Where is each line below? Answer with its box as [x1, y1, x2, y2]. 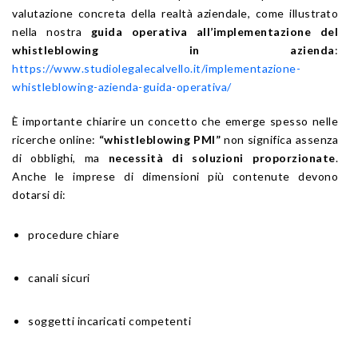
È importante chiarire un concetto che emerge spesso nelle [12, 114, 338, 129]
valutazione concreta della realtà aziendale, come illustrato [12, 6, 338, 21]
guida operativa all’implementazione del [90, 25, 338, 39]
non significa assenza [221, 133, 339, 147]
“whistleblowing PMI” [98, 133, 221, 147]
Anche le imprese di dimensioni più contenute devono [12, 169, 338, 184]
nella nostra [12, 25, 91, 39]
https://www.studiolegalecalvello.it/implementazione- [12, 62, 300, 76]
